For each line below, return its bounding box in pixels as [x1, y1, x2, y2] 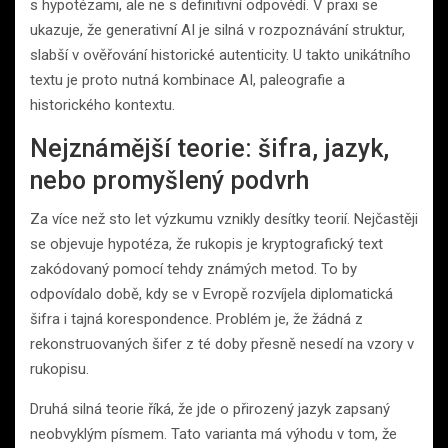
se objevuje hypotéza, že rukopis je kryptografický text [30, 234, 383, 253]
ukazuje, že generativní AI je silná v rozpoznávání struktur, [30, 20, 405, 39]
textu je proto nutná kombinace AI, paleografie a [30, 70, 345, 89]
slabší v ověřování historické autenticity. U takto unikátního [30, 45, 411, 64]
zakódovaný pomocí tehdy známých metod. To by [30, 259, 357, 278]
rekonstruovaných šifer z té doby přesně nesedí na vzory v [30, 334, 414, 353]
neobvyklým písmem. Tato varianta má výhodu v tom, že [30, 424, 397, 443]
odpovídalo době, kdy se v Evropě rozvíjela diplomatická [30, 284, 393, 303]
